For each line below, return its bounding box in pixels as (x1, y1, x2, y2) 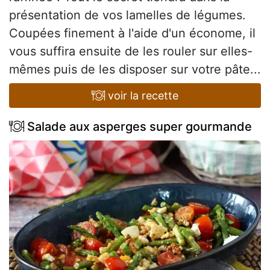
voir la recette (105, 89, 179, 102)
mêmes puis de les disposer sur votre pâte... (9, 61, 261, 77)
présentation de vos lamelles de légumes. (9, 7, 246, 22)
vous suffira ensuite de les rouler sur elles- (9, 43, 253, 58)
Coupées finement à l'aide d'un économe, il (9, 25, 256, 40)
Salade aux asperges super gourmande (24, 119, 252, 134)
